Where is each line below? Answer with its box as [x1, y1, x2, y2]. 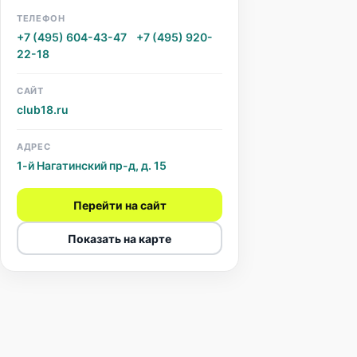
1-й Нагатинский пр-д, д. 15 [17, 159, 167, 172]
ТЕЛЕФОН [17, 13, 65, 24]
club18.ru [17, 103, 69, 116]
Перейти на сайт [73, 198, 167, 212]
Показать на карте [68, 231, 171, 245]
